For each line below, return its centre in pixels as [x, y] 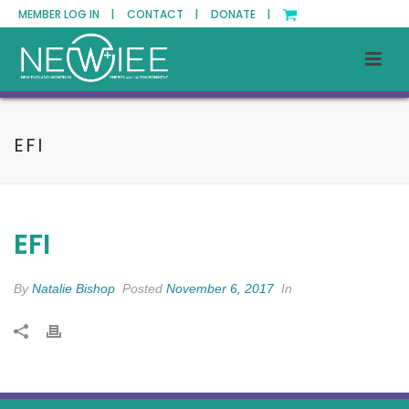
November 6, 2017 [220, 288]
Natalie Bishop [73, 288]
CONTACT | [163, 14]
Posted [142, 288]
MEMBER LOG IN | [66, 14]
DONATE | [241, 14]
